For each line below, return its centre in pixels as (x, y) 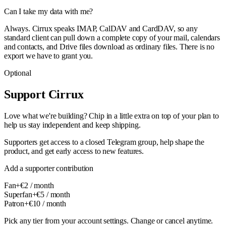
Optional (18, 73)
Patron (14, 203)
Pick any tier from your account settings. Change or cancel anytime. (109, 220)
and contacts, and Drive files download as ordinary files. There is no (109, 46)
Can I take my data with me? (49, 11)
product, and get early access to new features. (74, 151)
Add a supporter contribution (49, 168)
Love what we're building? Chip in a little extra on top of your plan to (111, 116)
